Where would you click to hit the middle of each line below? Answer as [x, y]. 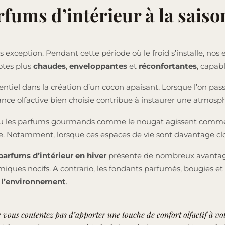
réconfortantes [168, 66]
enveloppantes [99, 66]
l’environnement [33, 182]
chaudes [49, 66]
